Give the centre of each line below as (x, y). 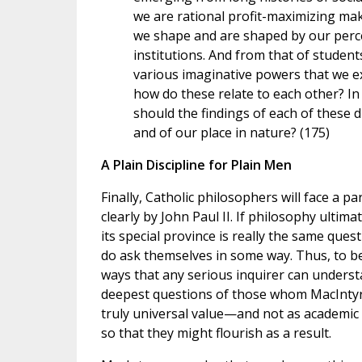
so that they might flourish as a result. (216, 333)
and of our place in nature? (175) (231, 133)
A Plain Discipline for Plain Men (196, 165)
